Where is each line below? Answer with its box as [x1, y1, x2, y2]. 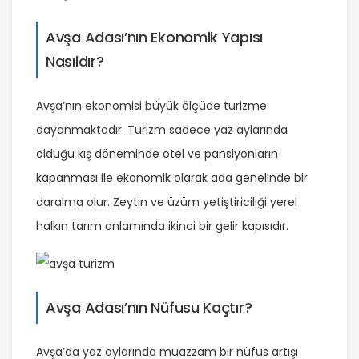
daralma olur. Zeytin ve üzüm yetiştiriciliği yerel [36, 194, 297, 211]
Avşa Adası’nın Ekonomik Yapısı [46, 27, 263, 48]
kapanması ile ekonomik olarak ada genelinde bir [36, 170, 308, 187]
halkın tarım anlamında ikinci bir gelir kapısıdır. [36, 218, 288, 235]
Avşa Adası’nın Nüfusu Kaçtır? [46, 296, 252, 317]
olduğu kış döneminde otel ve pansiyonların [36, 146, 278, 163]
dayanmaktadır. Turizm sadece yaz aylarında [36, 122, 288, 139]
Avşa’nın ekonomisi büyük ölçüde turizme [36, 98, 267, 115]
